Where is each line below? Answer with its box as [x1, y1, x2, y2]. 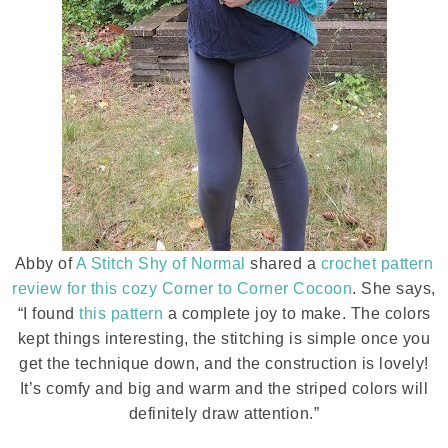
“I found [17, 305, 79, 322]
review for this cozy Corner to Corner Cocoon [12, 280, 353, 297]
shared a [245, 255, 321, 272]
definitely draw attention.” [128, 405, 320, 422]
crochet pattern [320, 255, 434, 272]
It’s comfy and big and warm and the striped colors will [19, 380, 429, 397]
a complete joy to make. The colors [163, 305, 431, 322]
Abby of [14, 255, 76, 272]
